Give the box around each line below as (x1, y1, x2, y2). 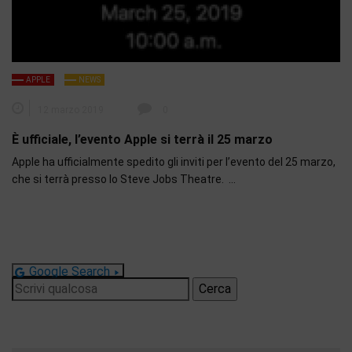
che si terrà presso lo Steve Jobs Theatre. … (12, 173, 236, 186)
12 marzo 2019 (38, 104, 104, 116)
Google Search (29, 264, 110, 280)
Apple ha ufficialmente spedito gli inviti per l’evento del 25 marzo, (12, 156, 335, 169)
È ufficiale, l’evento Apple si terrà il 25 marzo (12, 132, 273, 148)
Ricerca (11, 278, 53, 294)
